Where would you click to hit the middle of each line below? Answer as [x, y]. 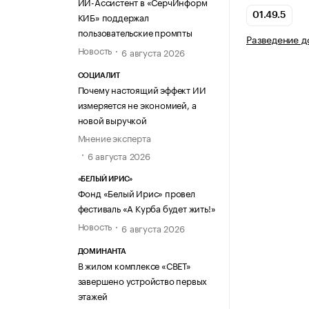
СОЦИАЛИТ [99, 76]
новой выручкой [112, 120]
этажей [92, 295]
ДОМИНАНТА [102, 251]
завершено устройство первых [142, 280]
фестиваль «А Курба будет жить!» [147, 207]
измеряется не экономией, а [137, 104]
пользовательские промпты [135, 31]
